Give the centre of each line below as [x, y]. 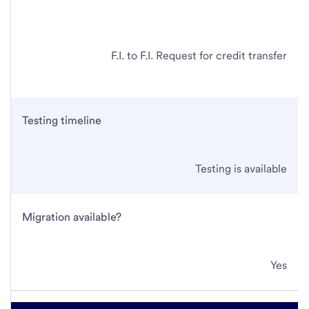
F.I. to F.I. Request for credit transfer [199, 55]
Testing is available [241, 168]
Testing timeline [62, 120]
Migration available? [72, 217]
